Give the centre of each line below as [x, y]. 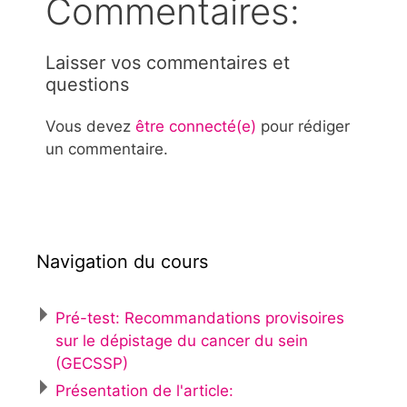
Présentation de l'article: [144, 390]
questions [87, 85]
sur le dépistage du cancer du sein [182, 340]
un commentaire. [107, 149]
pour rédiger [303, 127]
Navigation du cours [122, 261]
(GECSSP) [92, 363]
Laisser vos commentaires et [168, 63]
